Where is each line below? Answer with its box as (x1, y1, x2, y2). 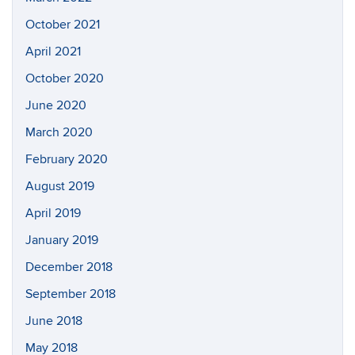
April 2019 (25, 205, 81, 221)
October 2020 (25, 71, 104, 86)
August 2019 (25, 178, 94, 194)
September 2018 (25, 286, 116, 302)
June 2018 (25, 313, 82, 329)
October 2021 (25, 17, 100, 32)
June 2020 (25, 97, 86, 113)
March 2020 (25, 124, 93, 140)
